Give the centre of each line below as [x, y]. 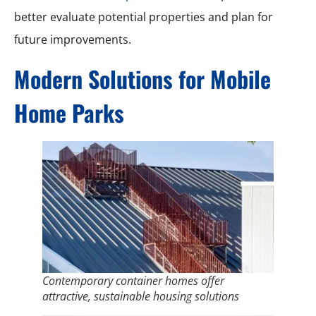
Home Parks [69, 112]
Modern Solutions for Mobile [142, 78]
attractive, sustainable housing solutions [141, 297]
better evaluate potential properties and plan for [144, 17]
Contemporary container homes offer [133, 281]
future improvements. [73, 39]
